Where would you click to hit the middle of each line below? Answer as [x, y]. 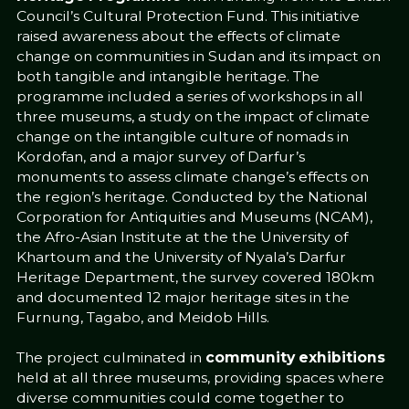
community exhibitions [295, 358]
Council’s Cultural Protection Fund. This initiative [188, 16]
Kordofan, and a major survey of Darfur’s [160, 157]
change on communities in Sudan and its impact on [198, 57]
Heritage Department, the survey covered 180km [195, 278]
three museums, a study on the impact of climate [193, 117]
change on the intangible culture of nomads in [182, 137]
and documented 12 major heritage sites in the [183, 298]
